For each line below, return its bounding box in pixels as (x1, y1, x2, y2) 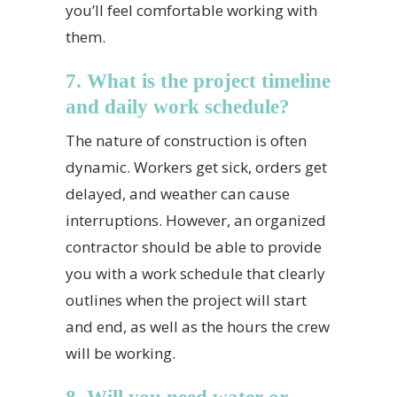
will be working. (66, 343, 175, 363)
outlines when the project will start (66, 290, 307, 310)
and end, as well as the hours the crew (66, 316, 330, 337)
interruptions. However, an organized (66, 210, 326, 230)
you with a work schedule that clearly (66, 263, 325, 284)
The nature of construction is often (66, 130, 307, 151)
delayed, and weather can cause (66, 183, 290, 204)
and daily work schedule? (66, 96, 290, 118)
